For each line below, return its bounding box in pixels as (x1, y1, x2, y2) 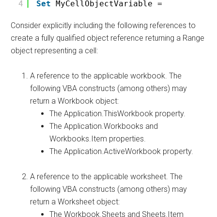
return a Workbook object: (30, 96, 119, 106)
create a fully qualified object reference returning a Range (11, 33, 205, 43)
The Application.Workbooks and (49, 122, 158, 131)
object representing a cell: (11, 46, 98, 55)
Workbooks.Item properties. (49, 134, 146, 143)
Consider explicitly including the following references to (11, 21, 196, 30)
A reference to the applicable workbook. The (30, 71, 182, 80)
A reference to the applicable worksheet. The (30, 172, 183, 181)
